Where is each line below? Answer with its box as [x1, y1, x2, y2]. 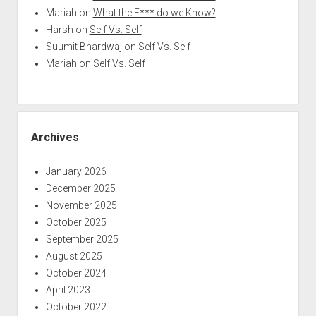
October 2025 [45, 216, 107, 228]
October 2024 [45, 267, 107, 279]
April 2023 [45, 284, 90, 296]
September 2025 [45, 233, 119, 245]
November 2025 [45, 199, 117, 211]
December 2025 [45, 182, 116, 194]
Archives [30, 130, 79, 144]
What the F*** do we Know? [92, 6, 216, 18]
